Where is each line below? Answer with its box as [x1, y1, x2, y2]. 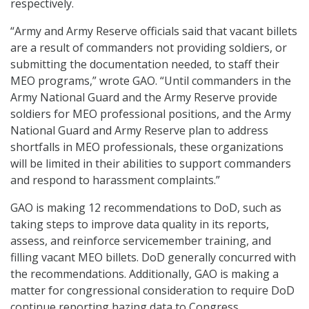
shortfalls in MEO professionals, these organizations [10, 139, 283, 155]
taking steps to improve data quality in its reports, [10, 217, 269, 232]
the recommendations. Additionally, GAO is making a [10, 266, 279, 282]
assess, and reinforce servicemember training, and [10, 233, 271, 249]
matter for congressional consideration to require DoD [10, 283, 295, 299]
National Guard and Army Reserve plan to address [10, 123, 268, 139]
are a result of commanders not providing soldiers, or [10, 40, 287, 56]
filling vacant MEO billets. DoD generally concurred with [10, 250, 296, 266]
